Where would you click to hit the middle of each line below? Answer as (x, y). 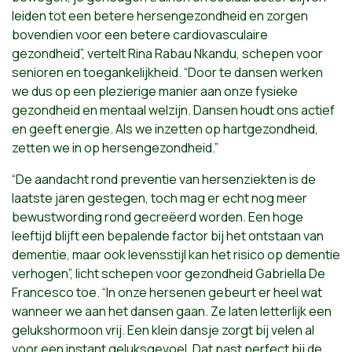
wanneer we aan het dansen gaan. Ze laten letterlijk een (172, 311)
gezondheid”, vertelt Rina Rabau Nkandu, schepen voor (167, 53)
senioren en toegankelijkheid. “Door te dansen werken (167, 72)
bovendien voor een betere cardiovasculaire (140, 34)
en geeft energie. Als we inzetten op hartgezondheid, (165, 128)
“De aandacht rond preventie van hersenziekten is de (164, 179)
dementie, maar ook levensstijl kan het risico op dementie (176, 254)
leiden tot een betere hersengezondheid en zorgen (160, 15)
